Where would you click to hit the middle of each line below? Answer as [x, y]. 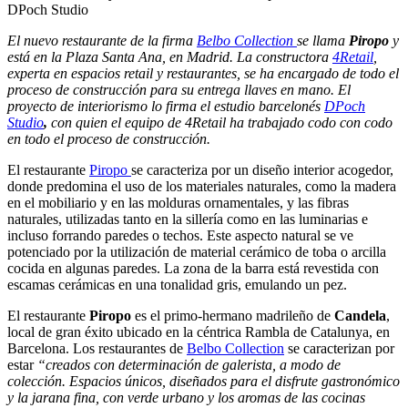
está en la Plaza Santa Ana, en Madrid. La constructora [170, 56]
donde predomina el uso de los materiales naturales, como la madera [202, 186]
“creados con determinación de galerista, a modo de [189, 364]
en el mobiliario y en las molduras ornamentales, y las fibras [178, 202]
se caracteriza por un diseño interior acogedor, [262, 169]
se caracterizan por [339, 348]
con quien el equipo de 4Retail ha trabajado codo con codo [220, 122]
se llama [323, 40]
